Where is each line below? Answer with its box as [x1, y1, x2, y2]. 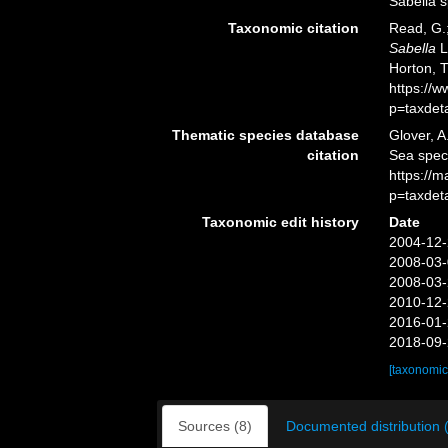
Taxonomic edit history [201, 214, 359, 230]
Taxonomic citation [227, 20, 359, 36]
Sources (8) [178, 418, 252, 434]
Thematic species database [171, 127, 359, 143]
